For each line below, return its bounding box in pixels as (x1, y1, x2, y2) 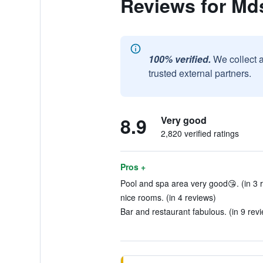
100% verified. (148, 52, 211, 66)
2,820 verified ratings (160, 127, 239, 139)
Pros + (120, 161, 146, 173)
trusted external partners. (148, 66, 251, 80)
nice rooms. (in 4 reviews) (120, 191, 216, 203)
